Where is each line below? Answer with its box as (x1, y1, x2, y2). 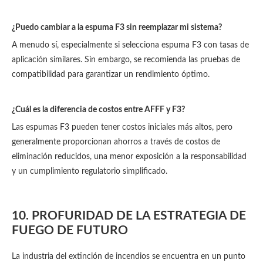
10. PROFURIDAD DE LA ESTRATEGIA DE (12, 210, 246, 222)
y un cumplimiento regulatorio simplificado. (12, 167, 167, 176)
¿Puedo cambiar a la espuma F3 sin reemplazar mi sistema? (12, 23, 222, 32)
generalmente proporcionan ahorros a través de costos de (12, 138, 220, 146)
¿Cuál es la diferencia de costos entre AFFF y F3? (12, 106, 185, 114)
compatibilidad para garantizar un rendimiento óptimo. (12, 70, 210, 79)
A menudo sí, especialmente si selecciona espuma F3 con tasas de (12, 41, 249, 49)
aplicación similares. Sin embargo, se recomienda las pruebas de (12, 56, 240, 64)
